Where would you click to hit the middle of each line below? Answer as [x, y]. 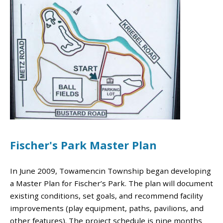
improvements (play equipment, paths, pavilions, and [107, 208]
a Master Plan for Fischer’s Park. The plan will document [111, 183]
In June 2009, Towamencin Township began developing [111, 171]
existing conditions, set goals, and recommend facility [107, 196]
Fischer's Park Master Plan [83, 145]
